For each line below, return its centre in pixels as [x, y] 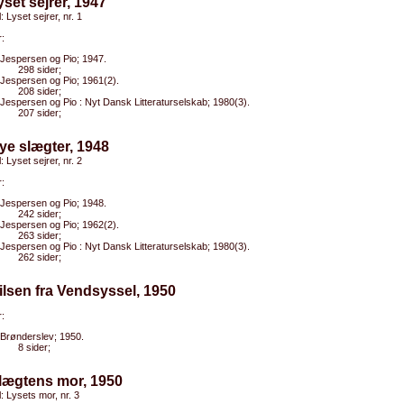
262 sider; [40, 257]
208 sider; [40, 91]
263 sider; [40, 235]
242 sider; [40, 214]
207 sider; [40, 113]
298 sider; [40, 69]
